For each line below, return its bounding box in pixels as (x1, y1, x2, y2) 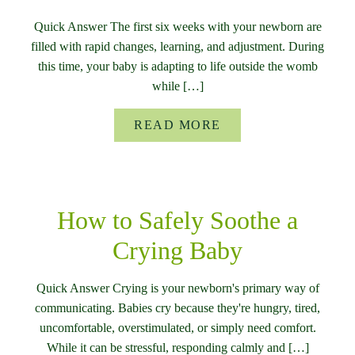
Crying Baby (113, 236, 242, 265)
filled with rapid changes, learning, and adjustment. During (31, 40, 324, 54)
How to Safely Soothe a (57, 206, 298, 235)
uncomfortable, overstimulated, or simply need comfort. (39, 321, 316, 335)
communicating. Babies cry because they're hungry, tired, (35, 301, 320, 315)
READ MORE (134, 118, 221, 132)
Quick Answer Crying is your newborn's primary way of (36, 281, 319, 296)
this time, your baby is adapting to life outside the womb (37, 59, 318, 74)
